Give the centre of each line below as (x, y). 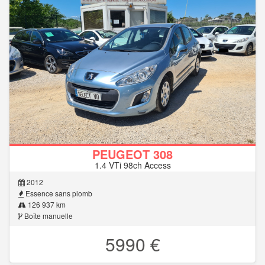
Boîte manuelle (48, 215)
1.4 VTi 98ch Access (132, 165)
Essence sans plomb (58, 193)
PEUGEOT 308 (132, 154)
